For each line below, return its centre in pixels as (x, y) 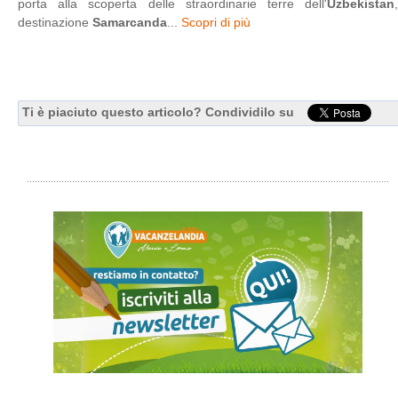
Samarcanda (130, 22)
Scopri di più (216, 22)
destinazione (55, 22)
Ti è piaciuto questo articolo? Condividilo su (158, 111)
